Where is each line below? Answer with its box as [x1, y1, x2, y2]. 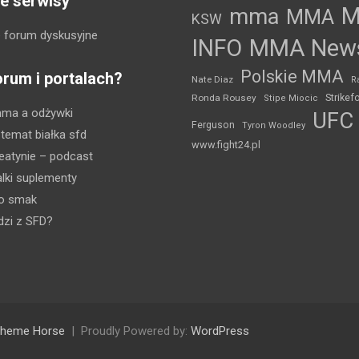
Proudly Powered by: [81, 323, 191, 338]
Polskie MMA [240, 66, 344, 87]
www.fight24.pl [192, 138, 260, 151]
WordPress [191, 323, 249, 338]
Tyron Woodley [242, 119, 305, 131]
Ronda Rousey [192, 91, 256, 103]
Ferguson [192, 119, 235, 131]
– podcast [35, 148, 93, 163]
